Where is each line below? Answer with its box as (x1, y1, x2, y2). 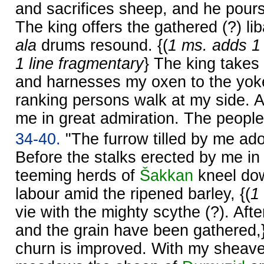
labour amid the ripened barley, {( (15, 184, 250, 203)
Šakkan (140, 166, 193, 184)
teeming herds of (15, 166, 140, 184)
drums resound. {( (37, 36, 168, 54)
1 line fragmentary (15, 54, 144, 72)
